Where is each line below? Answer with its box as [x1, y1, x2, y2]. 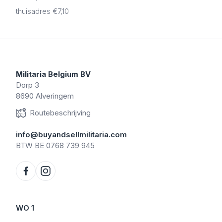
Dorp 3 [16, 80, 39, 90]
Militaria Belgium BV [16, 69, 91, 79]
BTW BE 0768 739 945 [16, 141, 95, 150]
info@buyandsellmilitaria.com [16, 130, 127, 139]
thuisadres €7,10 [16, 6, 69, 16]
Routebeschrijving [30, 108, 91, 117]
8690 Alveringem [16, 91, 74, 101]
